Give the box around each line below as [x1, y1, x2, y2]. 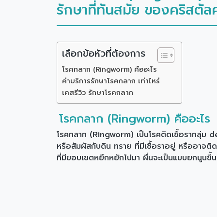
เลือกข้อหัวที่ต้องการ [62, 46, 145, 61]
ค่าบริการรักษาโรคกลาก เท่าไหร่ [62, 76, 160, 87]
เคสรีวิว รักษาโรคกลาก [62, 87, 133, 98]
